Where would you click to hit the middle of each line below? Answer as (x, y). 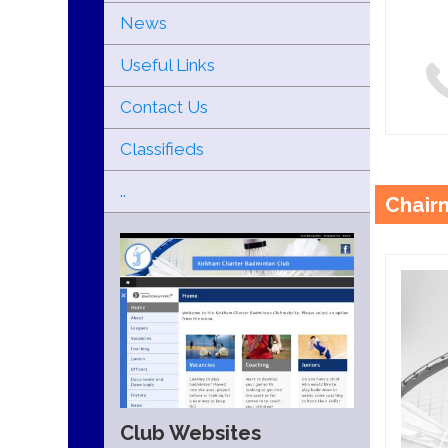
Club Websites (190, 433)
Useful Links (167, 65)
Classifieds (161, 149)
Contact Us (163, 107)
